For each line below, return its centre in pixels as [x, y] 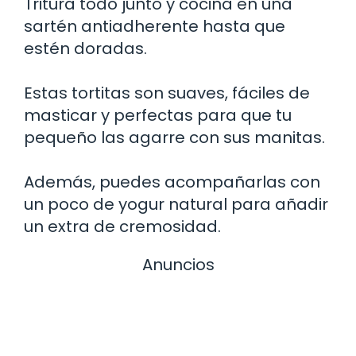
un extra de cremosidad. [122, 227]
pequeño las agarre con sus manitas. [174, 138]
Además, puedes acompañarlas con [172, 182]
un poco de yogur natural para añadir [176, 205]
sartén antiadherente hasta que [155, 27]
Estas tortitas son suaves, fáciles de [167, 93]
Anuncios [178, 265]
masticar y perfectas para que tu [158, 116]
